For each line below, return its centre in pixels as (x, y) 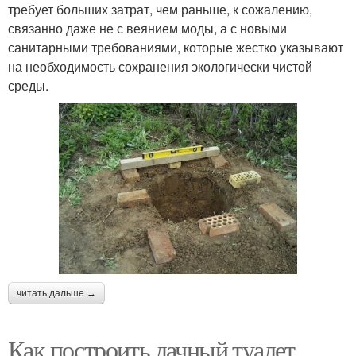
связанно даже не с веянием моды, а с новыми (147, 28)
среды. (28, 85)
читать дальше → (56, 293)
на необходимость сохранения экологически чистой (160, 66)
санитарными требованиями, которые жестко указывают (176, 47)
